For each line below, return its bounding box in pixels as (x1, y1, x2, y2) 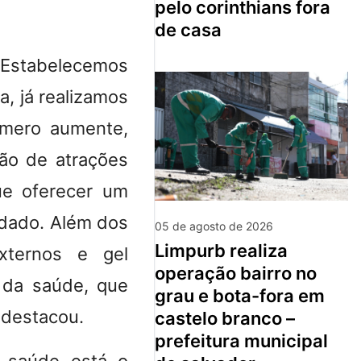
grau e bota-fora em (155, 284, 325, 306)
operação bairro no (155, 262, 317, 284)
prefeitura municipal (155, 330, 328, 351)
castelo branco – (155, 307, 295, 329)
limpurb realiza (155, 239, 164, 261)
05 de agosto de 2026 (155, 218, 273, 233)
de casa (155, 19, 222, 40)
